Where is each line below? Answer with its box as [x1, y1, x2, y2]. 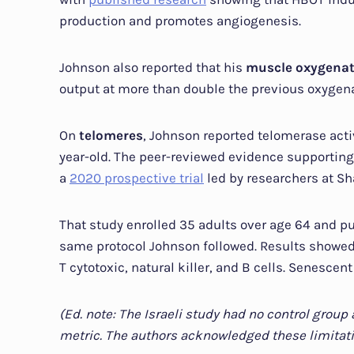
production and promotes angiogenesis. [59, 13, 301, 28]
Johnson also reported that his [59, 59, 246, 75]
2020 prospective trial [70, 170, 204, 186]
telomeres [79, 127, 143, 143]
